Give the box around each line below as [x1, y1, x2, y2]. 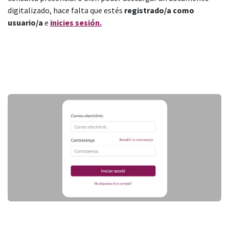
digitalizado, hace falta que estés [8, 5, 124, 16]
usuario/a [8, 17, 43, 28]
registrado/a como [124, 5, 194, 16]
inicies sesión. [50, 17, 102, 28]
